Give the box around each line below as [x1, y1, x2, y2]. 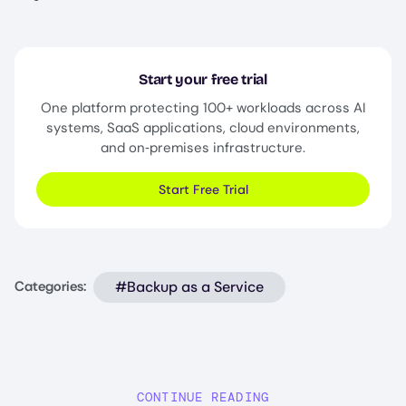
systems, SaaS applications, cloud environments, [46, 118, 360, 137]
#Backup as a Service [115, 276, 264, 296]
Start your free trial [139, 70, 267, 88]
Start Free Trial [158, 180, 248, 198]
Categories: [14, 277, 86, 296]
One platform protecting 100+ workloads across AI [40, 98, 366, 117]
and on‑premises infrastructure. [101, 138, 305, 157]
